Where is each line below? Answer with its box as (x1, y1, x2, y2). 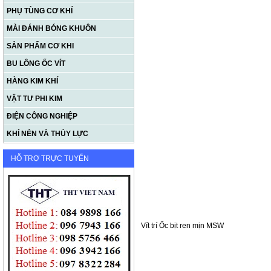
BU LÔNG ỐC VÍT (7, 59, 65, 68)
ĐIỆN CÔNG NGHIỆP (7, 112, 77, 120)
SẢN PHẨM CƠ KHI (7, 42, 74, 50)
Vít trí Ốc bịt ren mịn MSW (141, 221, 224, 230)
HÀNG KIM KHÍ (7, 77, 58, 85)
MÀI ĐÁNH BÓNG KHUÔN (7, 24, 96, 33)
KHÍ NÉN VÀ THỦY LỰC (7, 129, 88, 138)
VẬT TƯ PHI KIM (7, 94, 62, 103)
